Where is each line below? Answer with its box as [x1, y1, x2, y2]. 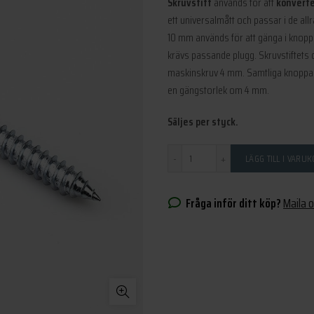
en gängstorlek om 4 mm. [168, 81, 269, 99]
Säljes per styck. [168, 113, 238, 130]
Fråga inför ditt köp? [182, 193, 283, 213]
